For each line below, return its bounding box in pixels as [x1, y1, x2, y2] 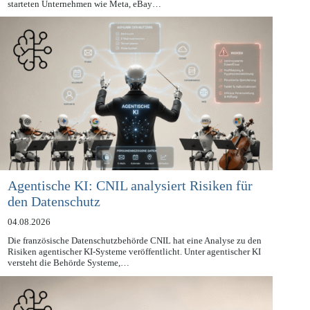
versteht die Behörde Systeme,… [7, 273, 129, 284]
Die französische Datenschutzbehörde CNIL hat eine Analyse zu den [7, 250, 262, 262]
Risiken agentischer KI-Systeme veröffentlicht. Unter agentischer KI [7, 262, 261, 273]
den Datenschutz [7, 209, 100, 225]
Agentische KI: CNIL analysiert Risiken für [7, 193, 253, 209]
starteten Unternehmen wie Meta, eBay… [7, 14, 161, 25]
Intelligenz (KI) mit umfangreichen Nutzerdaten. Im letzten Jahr [7, 3, 244, 14]
